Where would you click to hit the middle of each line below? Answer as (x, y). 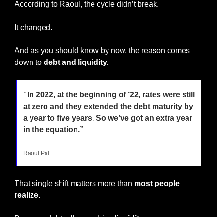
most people (156, 183)
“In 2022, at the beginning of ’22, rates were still (109, 94)
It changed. (33, 27)
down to (29, 62)
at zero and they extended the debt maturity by (108, 106)
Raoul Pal (36, 153)
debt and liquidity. (76, 62)
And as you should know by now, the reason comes (102, 50)
